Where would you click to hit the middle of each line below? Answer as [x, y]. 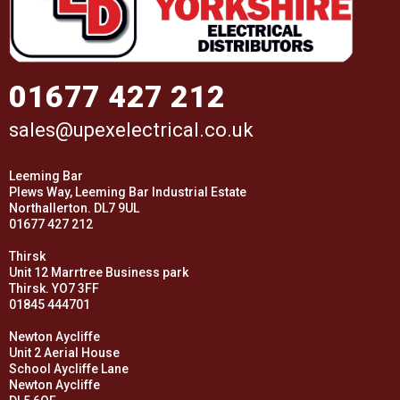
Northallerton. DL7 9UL [74, 208]
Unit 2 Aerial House [64, 353]
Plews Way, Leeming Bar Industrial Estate [128, 192]
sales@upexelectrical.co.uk [131, 130]
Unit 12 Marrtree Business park [99, 273]
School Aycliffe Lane [69, 369]
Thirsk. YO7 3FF [54, 289]
